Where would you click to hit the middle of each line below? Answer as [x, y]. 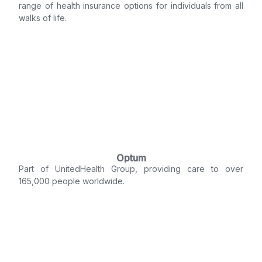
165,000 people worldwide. [72, 181]
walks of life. [43, 18]
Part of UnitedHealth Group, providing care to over [131, 169]
